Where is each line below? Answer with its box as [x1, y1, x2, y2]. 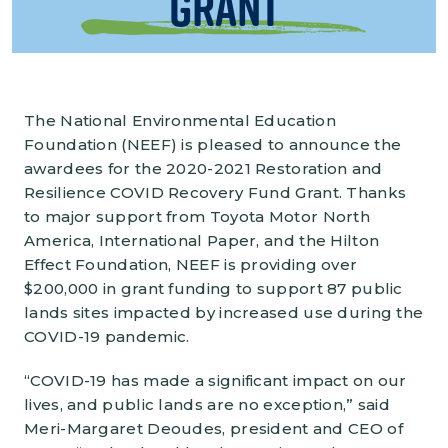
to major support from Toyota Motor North [24, 206, 370, 226]
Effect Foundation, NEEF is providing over [24, 254, 358, 274]
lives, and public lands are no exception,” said [24, 394, 391, 414]
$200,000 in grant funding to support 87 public [24, 278, 403, 298]
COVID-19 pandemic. [24, 326, 190, 346]
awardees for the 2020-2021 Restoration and [24, 158, 383, 178]
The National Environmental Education [24, 110, 336, 130]
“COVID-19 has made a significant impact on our [24, 370, 407, 390]
